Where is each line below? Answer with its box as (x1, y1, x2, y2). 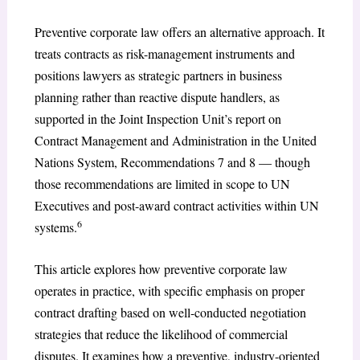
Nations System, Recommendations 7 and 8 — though (34, 153, 310, 170)
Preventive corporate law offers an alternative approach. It (34, 22, 325, 40)
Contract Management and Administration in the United (34, 131, 317, 149)
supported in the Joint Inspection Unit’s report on (34, 109, 281, 127)
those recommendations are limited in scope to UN (34, 174, 290, 192)
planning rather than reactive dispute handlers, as (34, 88, 280, 105)
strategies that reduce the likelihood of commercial (34, 325, 288, 343)
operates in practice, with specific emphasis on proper (34, 282, 305, 300)
